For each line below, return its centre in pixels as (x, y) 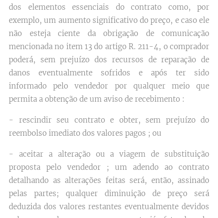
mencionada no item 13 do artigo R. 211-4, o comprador (109, 46)
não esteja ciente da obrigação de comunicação (109, 33)
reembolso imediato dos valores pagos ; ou (85, 133)
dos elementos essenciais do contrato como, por (109, 7)
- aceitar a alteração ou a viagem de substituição (109, 154)
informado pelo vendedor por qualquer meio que (109, 86)
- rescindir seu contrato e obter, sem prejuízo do (109, 120)
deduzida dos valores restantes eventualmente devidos (109, 207)
